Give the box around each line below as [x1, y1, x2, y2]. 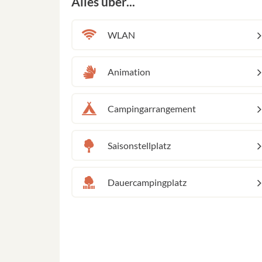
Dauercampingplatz [108, 177, 187, 188]
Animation [108, 66, 150, 77]
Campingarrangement [108, 103, 196, 114]
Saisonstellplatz [108, 140, 171, 151]
